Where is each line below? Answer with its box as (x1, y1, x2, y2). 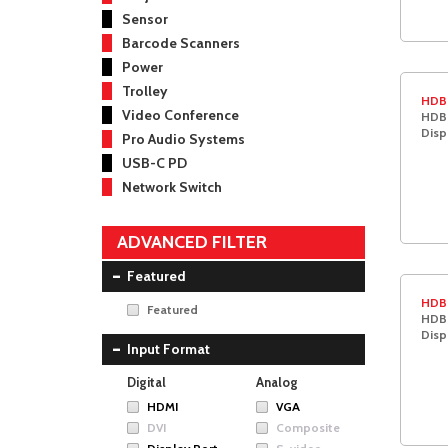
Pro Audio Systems (122, 130, 245, 148)
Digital (127, 374, 166, 390)
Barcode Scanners (122, 34, 240, 52)
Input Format (127, 340, 210, 358)
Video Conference (122, 106, 239, 124)
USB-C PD (122, 154, 187, 172)
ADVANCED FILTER (117, 231, 267, 253)
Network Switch (122, 178, 222, 196)
